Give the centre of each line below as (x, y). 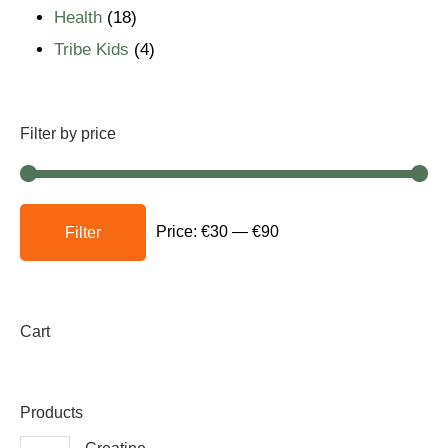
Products (51, 412)
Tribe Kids (91, 50)
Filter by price (68, 134)
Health (78, 18)
